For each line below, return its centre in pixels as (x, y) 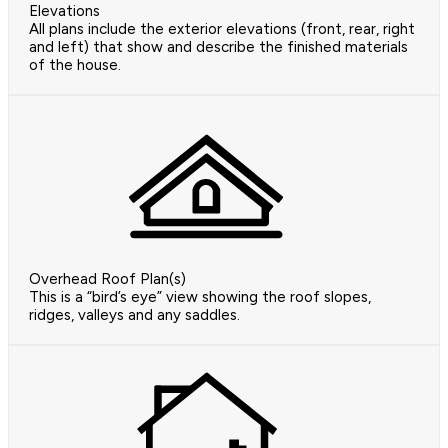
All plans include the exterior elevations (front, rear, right (222, 29)
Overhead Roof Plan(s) (107, 279)
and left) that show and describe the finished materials (218, 47)
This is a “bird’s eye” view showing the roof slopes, (200, 297)
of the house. (75, 65)
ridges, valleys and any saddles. (134, 315)
